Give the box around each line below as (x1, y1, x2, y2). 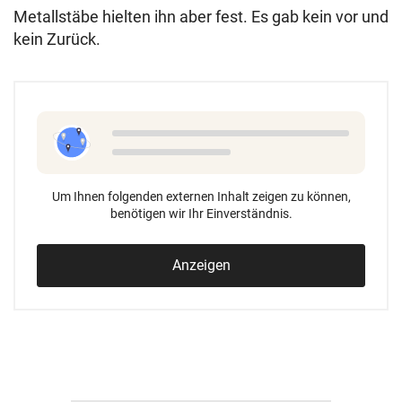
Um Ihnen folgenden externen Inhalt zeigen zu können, (51, 189, 351, 205)
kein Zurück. (13, 30, 100, 49)
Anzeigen (171, 257, 231, 275)
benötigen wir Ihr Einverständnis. (109, 206, 293, 222)
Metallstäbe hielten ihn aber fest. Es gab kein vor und (13, 7, 389, 27)
